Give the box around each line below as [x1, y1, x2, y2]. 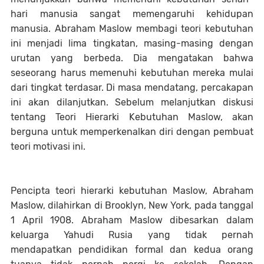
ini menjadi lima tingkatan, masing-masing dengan [11, 38, 253, 49]
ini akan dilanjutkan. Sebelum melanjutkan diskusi [11, 97, 253, 108]
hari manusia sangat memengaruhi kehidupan [11, 8, 253, 19]
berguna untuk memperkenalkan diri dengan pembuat [11, 126, 253, 137]
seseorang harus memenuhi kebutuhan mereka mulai [11, 67, 253, 78]
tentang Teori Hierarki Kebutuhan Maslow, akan [11, 111, 253, 123]
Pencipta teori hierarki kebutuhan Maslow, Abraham [11, 185, 253, 196]
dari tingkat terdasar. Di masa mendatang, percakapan [11, 82, 253, 93]
